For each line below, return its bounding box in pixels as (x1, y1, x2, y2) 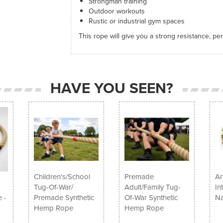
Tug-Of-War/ (34, 181, 74, 193)
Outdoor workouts (88, 6, 145, 16)
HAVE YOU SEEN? (50, 77, 173, 99)
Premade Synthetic (34, 192, 95, 203)
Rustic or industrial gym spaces (88, 16, 189, 26)
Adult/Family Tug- (124, 181, 181, 193)
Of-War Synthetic (124, 192, 178, 203)
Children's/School (34, 171, 91, 182)
